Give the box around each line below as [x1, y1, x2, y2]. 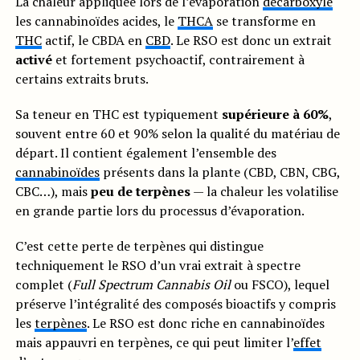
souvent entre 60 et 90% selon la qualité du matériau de [14, 125, 340, 142]
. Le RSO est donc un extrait [170, 31, 332, 49]
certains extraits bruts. [14, 70, 149, 88]
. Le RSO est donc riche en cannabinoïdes [86, 314, 325, 332]
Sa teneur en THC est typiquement [14, 105, 222, 123]
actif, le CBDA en [41, 31, 145, 49]
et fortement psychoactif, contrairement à [51, 51, 305, 68]
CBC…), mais [14, 182, 91, 200]
